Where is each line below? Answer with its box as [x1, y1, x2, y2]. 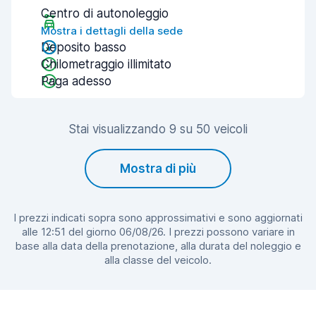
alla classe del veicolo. [104, 253, 212, 267]
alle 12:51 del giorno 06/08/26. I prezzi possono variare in [21, 225, 295, 238]
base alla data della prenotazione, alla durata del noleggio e [15, 239, 301, 253]
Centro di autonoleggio [41, 6, 169, 20]
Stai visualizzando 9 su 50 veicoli [68, 122, 248, 136]
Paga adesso [41, 74, 111, 88]
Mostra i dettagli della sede [41, 24, 183, 37]
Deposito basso [41, 40, 126, 54]
